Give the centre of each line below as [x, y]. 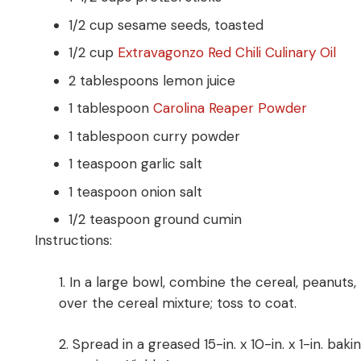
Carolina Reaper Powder [232, 108]
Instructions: [73, 241]
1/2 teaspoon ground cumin [155, 220]
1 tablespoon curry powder [154, 136]
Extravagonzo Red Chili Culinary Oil [227, 53]
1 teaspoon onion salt [135, 191]
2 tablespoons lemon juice [152, 80]
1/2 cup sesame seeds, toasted [166, 25]
